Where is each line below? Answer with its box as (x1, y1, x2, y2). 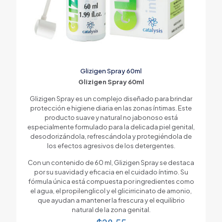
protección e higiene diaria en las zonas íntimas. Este (30, 104, 192, 112)
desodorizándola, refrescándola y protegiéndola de (30, 132, 192, 140)
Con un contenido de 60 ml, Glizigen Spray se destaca (28, 158, 194, 166)
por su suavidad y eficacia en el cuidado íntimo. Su (34, 167, 188, 176)
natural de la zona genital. (71, 205, 151, 214)
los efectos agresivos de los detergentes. (47, 141, 175, 150)
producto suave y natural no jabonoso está (44, 113, 178, 121)
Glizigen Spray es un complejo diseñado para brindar (30, 94, 192, 103)
